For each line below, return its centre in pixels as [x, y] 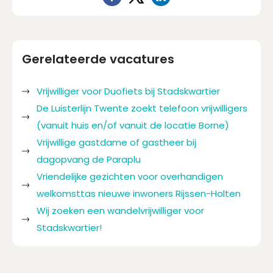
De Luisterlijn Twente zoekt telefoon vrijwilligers [142, 108]
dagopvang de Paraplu [89, 160]
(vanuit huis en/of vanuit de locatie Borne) [133, 126]
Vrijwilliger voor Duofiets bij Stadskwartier [128, 91]
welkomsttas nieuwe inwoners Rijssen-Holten [139, 194]
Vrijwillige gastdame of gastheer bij [116, 143]
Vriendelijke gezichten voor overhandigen [130, 177]
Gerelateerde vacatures [98, 59]
